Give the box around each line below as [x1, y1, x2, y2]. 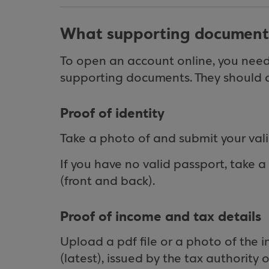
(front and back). [60, 175, 155, 189]
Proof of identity [60, 104, 165, 122]
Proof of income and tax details [60, 208, 261, 226]
